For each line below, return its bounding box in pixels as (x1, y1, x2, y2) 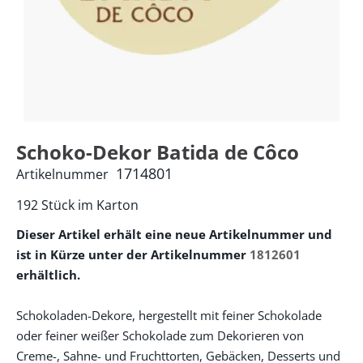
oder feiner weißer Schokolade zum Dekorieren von (16, 327, 304, 344)
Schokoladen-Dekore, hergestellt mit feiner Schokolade (16, 307, 322, 323)
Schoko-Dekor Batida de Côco (16, 139, 299, 165)
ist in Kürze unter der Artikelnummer (16, 246, 250, 263)
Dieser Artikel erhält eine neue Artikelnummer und (16, 226, 332, 242)
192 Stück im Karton (16, 196, 139, 214)
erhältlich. (16, 267, 80, 283)
